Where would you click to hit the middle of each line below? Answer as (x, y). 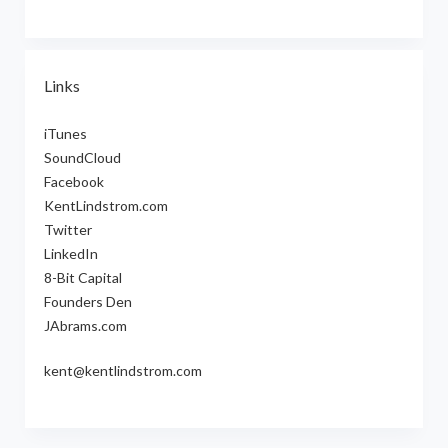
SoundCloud (82, 158)
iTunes (65, 134)
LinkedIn (70, 254)
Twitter (67, 230)
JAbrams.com (85, 326)
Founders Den (87, 302)
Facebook (73, 182)
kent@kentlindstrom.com (122, 371)
